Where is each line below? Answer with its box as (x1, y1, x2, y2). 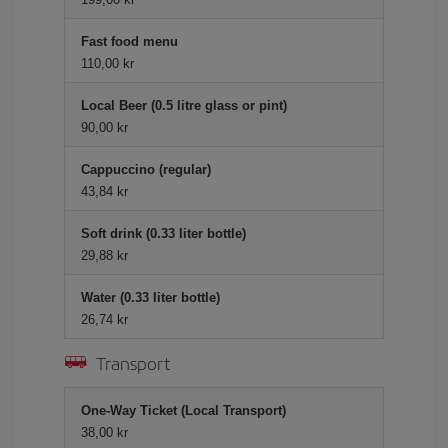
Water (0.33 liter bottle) (81, 290, 220, 305)
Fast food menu (81, 34, 178, 49)
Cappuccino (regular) (81, 162, 211, 177)
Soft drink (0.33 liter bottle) (81, 226, 246, 241)
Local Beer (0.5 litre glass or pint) (81, 98, 287, 113)
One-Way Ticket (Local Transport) (81, 403, 286, 418)
